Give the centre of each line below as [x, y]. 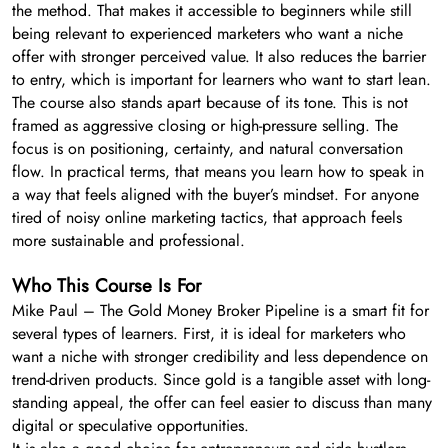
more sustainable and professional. [128, 240]
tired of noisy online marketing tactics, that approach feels [207, 217]
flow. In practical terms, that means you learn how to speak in [218, 171]
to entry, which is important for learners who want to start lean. [221, 79]
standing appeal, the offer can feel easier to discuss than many [222, 402]
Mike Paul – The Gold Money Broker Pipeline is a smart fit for [220, 310]
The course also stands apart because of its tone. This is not [210, 102]
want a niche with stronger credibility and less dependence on [220, 356]
